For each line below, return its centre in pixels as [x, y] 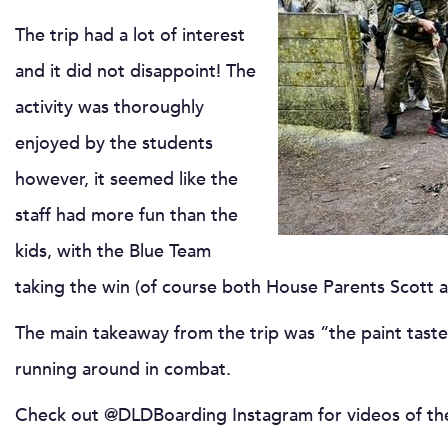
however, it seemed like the [126, 179]
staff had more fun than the [126, 215]
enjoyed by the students [114, 143]
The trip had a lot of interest [130, 35]
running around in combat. [123, 369]
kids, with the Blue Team [113, 251]
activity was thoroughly [109, 107]
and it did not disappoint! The [135, 71]
